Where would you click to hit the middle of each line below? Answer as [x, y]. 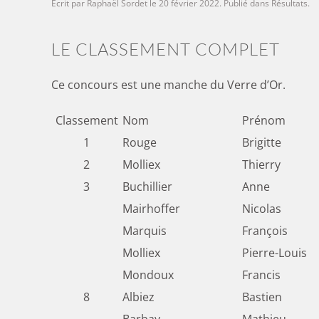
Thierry [261, 165]
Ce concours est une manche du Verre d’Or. [171, 85]
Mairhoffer [151, 209]
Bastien [262, 297]
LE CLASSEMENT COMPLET [166, 49]
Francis [261, 275]
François [265, 231]
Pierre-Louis [274, 253]
